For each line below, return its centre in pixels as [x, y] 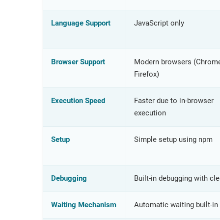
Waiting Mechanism [83, 205]
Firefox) [146, 74]
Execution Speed [78, 100]
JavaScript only [159, 23]
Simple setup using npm [173, 139]
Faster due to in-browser [174, 100]
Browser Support [78, 62]
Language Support [81, 23]
